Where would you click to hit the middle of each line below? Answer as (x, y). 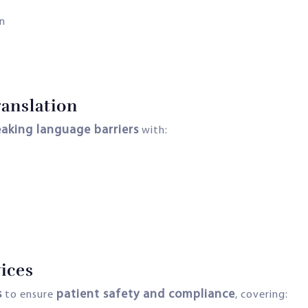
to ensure (29, 295)
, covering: (262, 295)
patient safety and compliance (146, 294)
